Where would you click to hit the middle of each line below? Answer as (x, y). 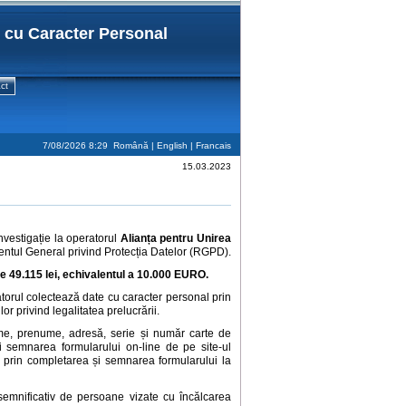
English (172, 145)
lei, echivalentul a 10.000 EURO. (127, 275)
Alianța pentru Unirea (176, 239)
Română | (132, 145)
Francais (213, 145)
